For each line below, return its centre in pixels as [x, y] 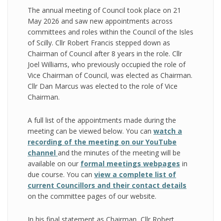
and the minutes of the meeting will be [119, 153]
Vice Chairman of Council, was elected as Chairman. [110, 75]
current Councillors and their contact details [107, 185]
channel [42, 153]
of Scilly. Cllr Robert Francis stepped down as [99, 43]
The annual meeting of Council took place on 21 [104, 10]
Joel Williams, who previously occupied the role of [107, 64]
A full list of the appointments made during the [102, 120]
